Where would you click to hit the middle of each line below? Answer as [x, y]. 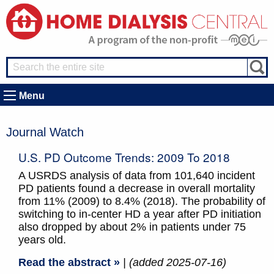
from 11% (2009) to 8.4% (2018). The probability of [142, 202]
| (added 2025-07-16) [175, 263]
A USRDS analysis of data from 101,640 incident [137, 176]
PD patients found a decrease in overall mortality [137, 189]
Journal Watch [45, 132]
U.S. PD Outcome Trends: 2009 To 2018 [124, 157]
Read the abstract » [69, 263]
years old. [42, 240]
